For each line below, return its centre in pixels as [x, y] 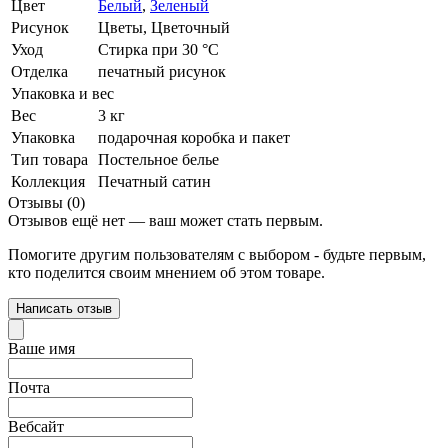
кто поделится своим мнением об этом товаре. [166, 273]
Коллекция [48, 182]
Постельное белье [158, 160]
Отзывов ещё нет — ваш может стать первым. [165, 221]
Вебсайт [36, 427]
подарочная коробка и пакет [194, 138]
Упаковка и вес [62, 94]
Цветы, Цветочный [164, 28]
